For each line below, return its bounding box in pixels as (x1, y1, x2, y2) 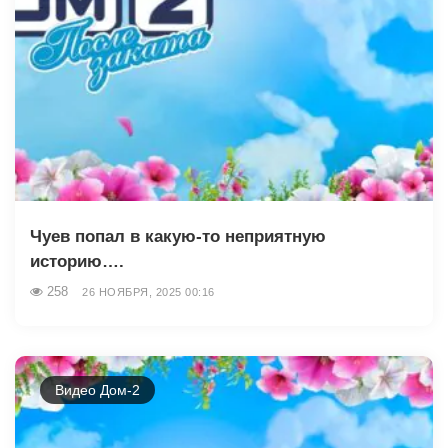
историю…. (30, 251, 124, 271)
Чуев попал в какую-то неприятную (30, 226, 326, 246)
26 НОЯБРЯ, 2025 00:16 (82, 285, 215, 298)
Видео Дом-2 (55, 381, 140, 398)
